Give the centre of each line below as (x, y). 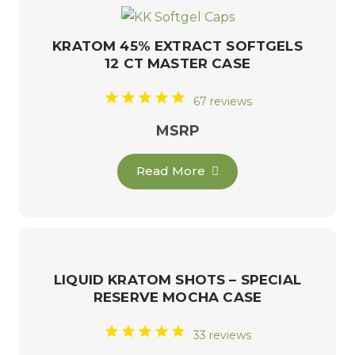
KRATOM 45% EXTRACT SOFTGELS (177, 46)
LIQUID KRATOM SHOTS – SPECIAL (177, 280)
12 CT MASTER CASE (177, 63)
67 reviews (222, 102)
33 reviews (222, 336)
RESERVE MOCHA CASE (177, 298)
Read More (171, 171)
